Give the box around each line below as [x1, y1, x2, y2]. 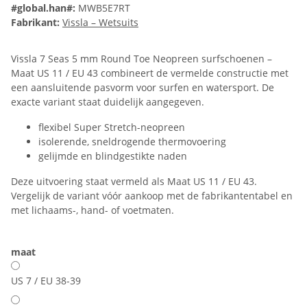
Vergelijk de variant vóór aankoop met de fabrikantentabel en [11, 189, 293, 203]
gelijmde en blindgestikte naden [38, 149, 187, 163]
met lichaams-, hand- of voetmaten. [11, 204, 174, 217]
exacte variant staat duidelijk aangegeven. [11, 95, 204, 109]
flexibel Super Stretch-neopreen [38, 121, 185, 134]
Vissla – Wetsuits [62, 16, 138, 29]
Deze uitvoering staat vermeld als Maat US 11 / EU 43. [11, 175, 257, 188]
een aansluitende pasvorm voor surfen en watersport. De [11, 81, 274, 95]
